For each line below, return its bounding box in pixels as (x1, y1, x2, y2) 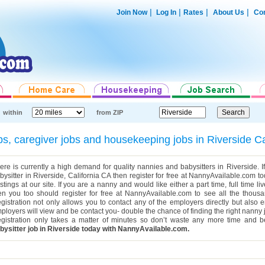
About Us (212, 8, 244, 17)
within (3, 109, 22, 116)
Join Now (116, 8, 147, 17)
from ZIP (96, 109, 123, 116)
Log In (154, 8, 176, 17)
